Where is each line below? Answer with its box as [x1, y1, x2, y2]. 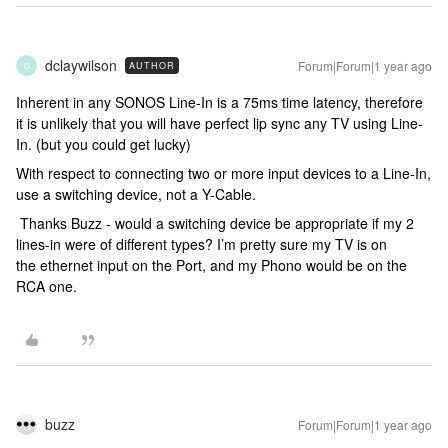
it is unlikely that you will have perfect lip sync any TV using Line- [16, 113, 423, 133]
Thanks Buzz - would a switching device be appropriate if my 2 [16, 213, 414, 233]
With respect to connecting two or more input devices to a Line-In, [16, 163, 431, 183]
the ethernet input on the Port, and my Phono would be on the [16, 255, 407, 275]
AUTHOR [129, 59, 175, 72]
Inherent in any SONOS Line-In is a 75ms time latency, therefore [16, 92, 423, 112]
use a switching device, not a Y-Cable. [16, 184, 256, 204]
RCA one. [16, 276, 77, 296]
